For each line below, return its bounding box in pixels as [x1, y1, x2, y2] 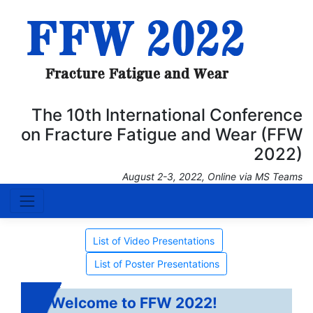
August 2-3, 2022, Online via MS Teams [122, 170, 303, 182]
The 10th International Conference [31, 105, 303, 125]
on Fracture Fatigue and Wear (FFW [21, 124, 303, 145]
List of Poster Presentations [94, 258, 219, 270]
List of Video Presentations [93, 234, 214, 247]
